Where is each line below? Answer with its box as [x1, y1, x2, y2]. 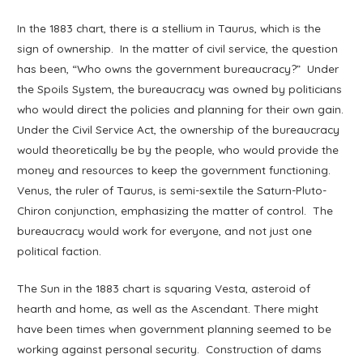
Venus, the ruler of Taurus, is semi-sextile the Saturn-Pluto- [17, 182, 327, 197]
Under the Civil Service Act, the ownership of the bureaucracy [17, 122, 340, 136]
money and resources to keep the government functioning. [17, 162, 335, 177]
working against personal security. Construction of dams [17, 342, 322, 357]
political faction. [17, 243, 102, 258]
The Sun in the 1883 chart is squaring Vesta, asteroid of [17, 281, 311, 296]
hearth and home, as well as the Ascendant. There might [17, 301, 319, 316]
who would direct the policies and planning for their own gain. [17, 101, 344, 116]
